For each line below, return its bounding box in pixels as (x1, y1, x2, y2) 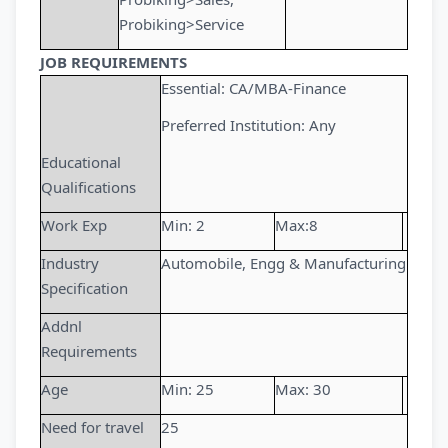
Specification (41, 278, 128, 298)
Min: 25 (161, 379, 214, 399)
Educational (41, 152, 121, 172)
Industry (41, 253, 99, 273)
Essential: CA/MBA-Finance (161, 78, 346, 98)
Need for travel (41, 417, 144, 437)
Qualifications (41, 177, 136, 197)
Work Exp (41, 215, 107, 235)
